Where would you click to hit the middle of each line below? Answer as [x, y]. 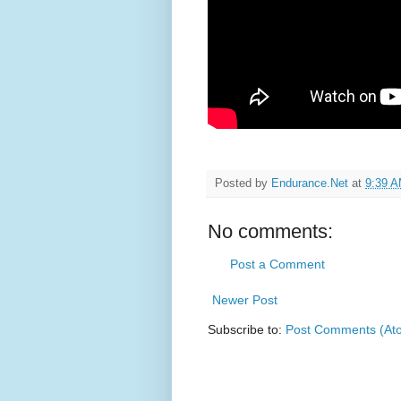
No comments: [270, 232]
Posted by [243, 184]
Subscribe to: [247, 330]
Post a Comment [277, 264]
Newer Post [245, 300]
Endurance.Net [310, 184]
